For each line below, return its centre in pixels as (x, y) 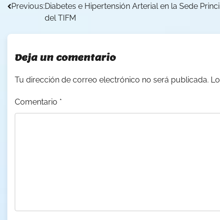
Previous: (28, 6)
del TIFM (60, 18)
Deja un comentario (65, 58)
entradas (38, 32)
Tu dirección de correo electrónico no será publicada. (112, 80)
